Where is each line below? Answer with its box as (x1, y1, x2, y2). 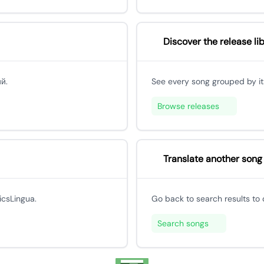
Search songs (157, 218, 209, 229)
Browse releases (157, 101, 219, 111)
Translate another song (163, 153, 262, 165)
